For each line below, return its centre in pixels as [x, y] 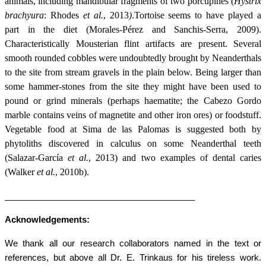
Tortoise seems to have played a [198, 15]
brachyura [24, 15]
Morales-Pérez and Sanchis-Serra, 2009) [174, 30]
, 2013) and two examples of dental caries [175, 158]
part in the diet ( [47, 30]
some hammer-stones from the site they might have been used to [133, 87]
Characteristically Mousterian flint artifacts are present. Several [133, 44]
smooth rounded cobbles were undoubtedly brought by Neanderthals [133, 58]
